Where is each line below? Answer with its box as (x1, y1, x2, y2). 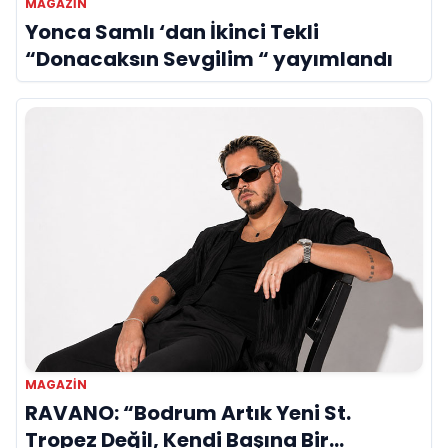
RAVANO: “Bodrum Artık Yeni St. (25, 399, 351, 428)
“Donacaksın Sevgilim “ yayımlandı (25, 44, 393, 73)
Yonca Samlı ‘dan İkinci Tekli (25, 17, 319, 46)
